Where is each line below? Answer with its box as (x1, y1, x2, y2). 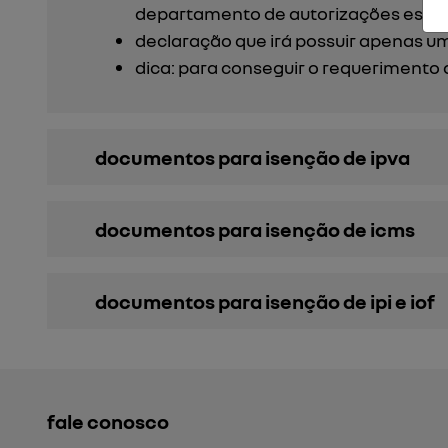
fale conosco (47, 409, 169, 433)
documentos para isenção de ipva (95, 145, 410, 169)
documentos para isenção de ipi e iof (95, 289, 435, 313)
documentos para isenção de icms (95, 217, 415, 241)
